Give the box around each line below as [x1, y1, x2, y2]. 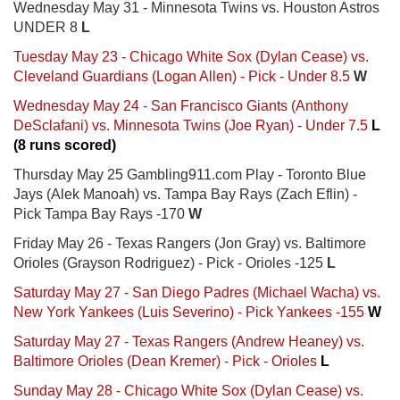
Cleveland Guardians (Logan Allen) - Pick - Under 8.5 [13, 68, 350, 84]
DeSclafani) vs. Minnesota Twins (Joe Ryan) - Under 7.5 [13, 117, 368, 133]
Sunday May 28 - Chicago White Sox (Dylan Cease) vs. [13, 382, 363, 398]
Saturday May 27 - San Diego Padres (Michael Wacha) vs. [13, 284, 380, 300]
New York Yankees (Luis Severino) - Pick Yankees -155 [13, 304, 368, 320]
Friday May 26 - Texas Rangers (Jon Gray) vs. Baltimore [13, 235, 366, 251]
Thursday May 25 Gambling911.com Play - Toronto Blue [13, 166, 366, 182]
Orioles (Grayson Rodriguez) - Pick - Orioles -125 [13, 254, 327, 271]
